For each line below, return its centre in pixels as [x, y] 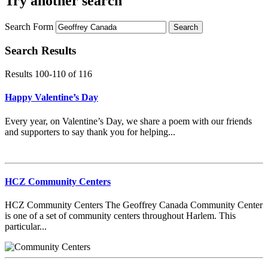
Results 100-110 [36, 74]
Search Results [40, 51]
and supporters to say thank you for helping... [90, 132]
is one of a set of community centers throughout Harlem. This [120, 216]
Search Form [29, 26]
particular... [26, 227]
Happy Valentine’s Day [51, 98]
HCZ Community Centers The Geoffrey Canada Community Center [134, 205]
